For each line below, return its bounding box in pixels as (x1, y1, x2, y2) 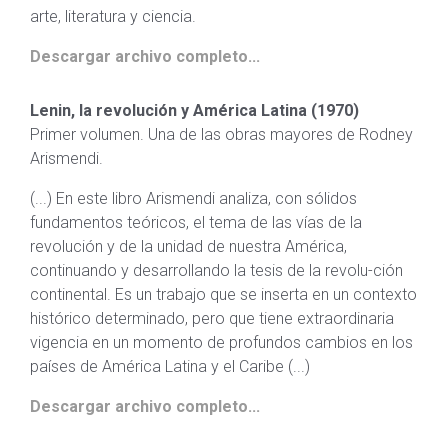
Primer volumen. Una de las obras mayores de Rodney (30, 125, 413, 144)
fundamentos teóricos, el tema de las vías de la (30, 213, 362, 232)
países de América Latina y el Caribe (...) (30, 357, 310, 376)
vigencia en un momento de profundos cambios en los (30, 333, 413, 352)
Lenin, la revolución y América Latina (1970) (30, 101, 359, 120)
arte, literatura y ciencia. (30, 7, 196, 26)
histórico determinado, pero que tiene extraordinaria (30, 309, 394, 328)
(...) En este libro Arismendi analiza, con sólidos (30, 189, 357, 208)
